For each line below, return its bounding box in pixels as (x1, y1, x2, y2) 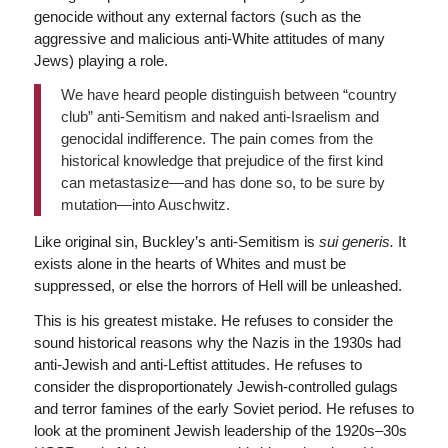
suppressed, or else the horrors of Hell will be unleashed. (33, 277, 402, 295)
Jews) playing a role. (33, 51, 168, 69)
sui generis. (318, 233, 394, 251)
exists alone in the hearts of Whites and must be (33, 255, 346, 273)
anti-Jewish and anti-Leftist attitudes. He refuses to (33, 356, 362, 373)
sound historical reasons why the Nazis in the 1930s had (33, 334, 401, 351)
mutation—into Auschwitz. (60, 196, 230, 214)
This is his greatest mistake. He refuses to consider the (33, 312, 393, 329)
